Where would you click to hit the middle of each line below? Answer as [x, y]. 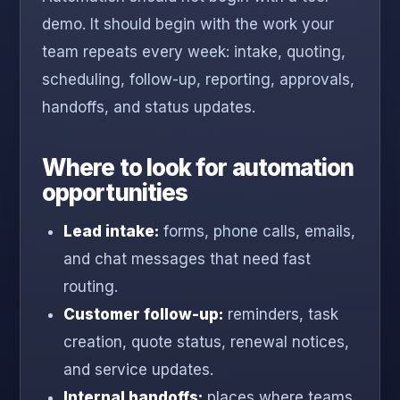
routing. [91, 287]
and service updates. [138, 370]
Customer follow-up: [143, 315]
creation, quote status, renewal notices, [206, 342]
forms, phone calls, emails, [257, 232]
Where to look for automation [198, 168]
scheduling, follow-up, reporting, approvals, [198, 80]
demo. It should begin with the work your [188, 25]
